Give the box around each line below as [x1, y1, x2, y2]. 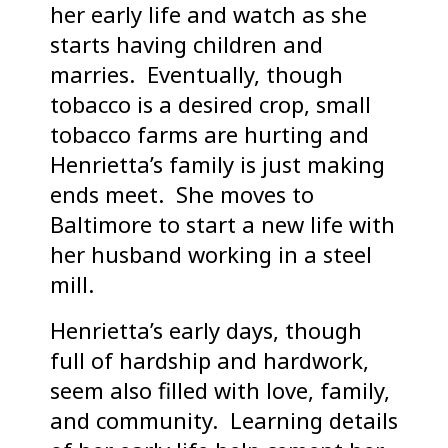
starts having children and [50, 29, 323, 60]
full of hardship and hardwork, [50, 345, 369, 376]
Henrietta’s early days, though [50, 315, 362, 346]
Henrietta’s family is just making [50, 149, 385, 180]
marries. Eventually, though [50, 59, 343, 90]
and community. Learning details [50, 405, 398, 436]
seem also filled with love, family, [50, 375, 390, 406]
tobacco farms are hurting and [50, 119, 369, 150]
